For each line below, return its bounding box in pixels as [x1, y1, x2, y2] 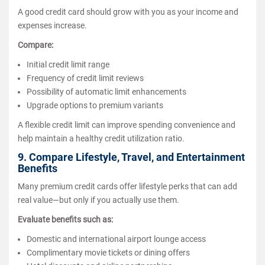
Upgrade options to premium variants [27, 100, 163, 110]
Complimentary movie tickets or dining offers [27, 247, 190, 257]
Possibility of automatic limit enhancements [27, 86, 186, 96]
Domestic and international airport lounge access [27, 234, 206, 244]
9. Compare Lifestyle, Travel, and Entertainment [18, 150, 245, 163]
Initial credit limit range [27, 59, 109, 69]
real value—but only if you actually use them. [18, 195, 179, 205]
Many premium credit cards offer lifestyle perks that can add [18, 181, 237, 191]
